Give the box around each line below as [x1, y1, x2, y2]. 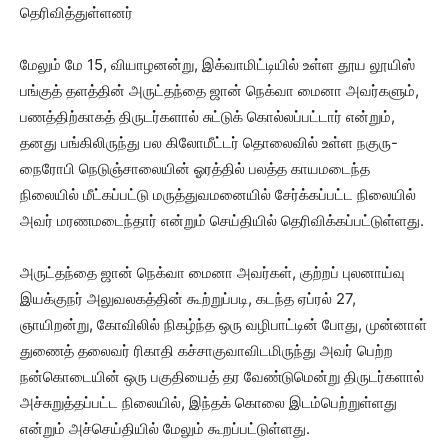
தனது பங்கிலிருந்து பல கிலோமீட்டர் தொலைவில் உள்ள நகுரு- [20, 133, 398, 153]
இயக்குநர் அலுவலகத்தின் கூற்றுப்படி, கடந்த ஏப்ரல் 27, [20, 289, 356, 309]
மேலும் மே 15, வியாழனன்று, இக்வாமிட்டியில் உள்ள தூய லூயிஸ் [20, 55, 415, 75]
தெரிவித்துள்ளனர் [20, 3, 133, 23]
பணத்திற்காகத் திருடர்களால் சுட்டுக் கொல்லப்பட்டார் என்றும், [20, 107, 395, 127]
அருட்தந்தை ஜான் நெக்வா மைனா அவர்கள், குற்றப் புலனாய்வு [20, 263, 405, 283]
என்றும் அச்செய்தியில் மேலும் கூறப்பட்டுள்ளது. [20, 419, 310, 439]
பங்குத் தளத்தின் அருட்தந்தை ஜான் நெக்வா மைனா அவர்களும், [20, 81, 419, 101]
